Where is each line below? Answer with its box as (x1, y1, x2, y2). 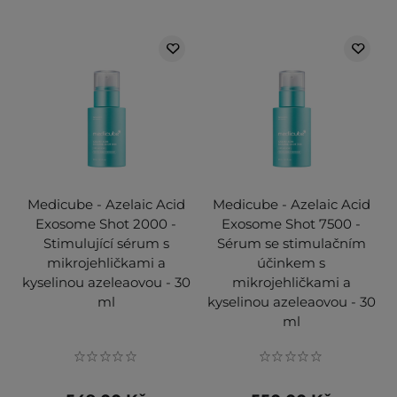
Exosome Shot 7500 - (222, 215, 361, 233)
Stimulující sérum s (43, 235, 169, 253)
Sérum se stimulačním (216, 235, 366, 253)
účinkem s (257, 254, 325, 272)
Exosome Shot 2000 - (35, 215, 176, 233)
